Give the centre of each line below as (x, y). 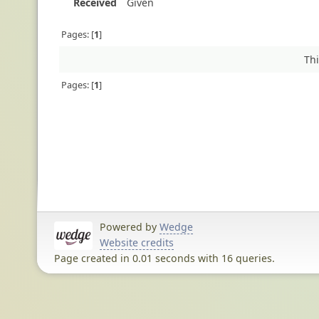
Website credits (137, 243)
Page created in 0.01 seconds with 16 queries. (164, 258)
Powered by (130, 227)
